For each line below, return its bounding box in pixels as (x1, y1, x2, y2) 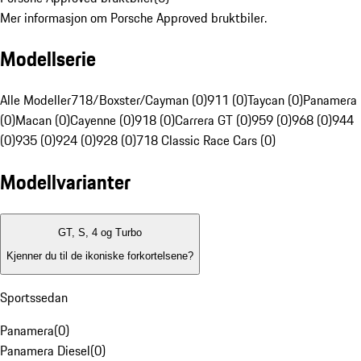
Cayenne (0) (70, 110, 135, 131)
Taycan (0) (247, 90, 303, 110)
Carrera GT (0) (175, 110, 251, 131)
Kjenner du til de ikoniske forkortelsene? (6, 249, 193, 262)
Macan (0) (15, 110, 70, 131)
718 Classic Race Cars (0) (136, 131, 276, 151)
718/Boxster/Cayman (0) (71, 90, 207, 110)
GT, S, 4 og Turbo (58, 226, 142, 239)
